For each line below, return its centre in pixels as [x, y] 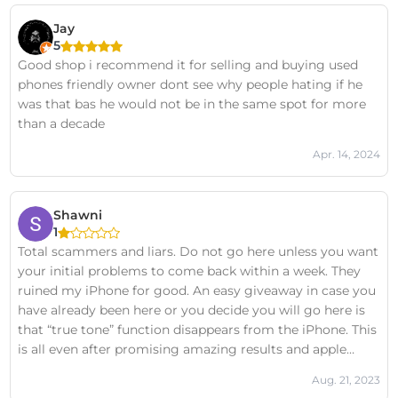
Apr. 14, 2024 [346, 154]
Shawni [78, 215]
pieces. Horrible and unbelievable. [122, 369]
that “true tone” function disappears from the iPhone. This [198, 330]
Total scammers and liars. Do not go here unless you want [199, 251]
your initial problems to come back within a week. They [190, 271]
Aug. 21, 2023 [346, 380]
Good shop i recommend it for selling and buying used [188, 65]
